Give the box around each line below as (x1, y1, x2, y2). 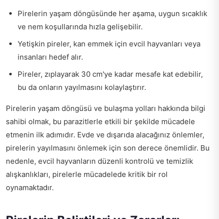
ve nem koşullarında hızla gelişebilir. (18, 22, 143, 32)
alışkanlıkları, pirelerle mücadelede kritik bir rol (6, 170, 168, 179)
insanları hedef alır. (18, 52, 83, 62)
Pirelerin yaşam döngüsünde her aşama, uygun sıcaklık (18, 9, 207, 19)
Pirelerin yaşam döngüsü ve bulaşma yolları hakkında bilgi (6, 104, 205, 113)
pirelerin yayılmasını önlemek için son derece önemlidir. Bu (6, 143, 210, 153)
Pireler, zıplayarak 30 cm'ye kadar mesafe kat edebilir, (18, 69, 203, 79)
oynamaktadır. (6, 183, 54, 193)
